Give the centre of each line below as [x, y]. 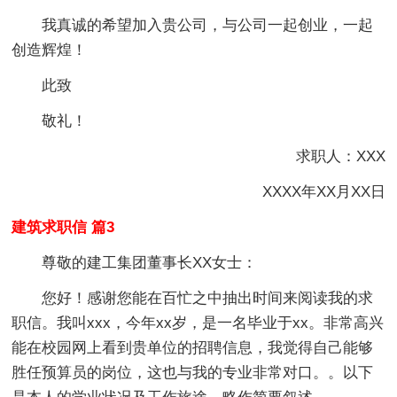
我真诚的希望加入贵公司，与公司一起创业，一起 [208, 25]
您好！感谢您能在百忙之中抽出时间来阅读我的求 [208, 298]
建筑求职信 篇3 [63, 227]
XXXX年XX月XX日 [308, 191]
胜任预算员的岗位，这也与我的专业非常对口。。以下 [193, 372]
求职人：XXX [325, 156]
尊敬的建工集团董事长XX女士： [150, 262]
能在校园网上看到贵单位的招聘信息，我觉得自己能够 [193, 347]
